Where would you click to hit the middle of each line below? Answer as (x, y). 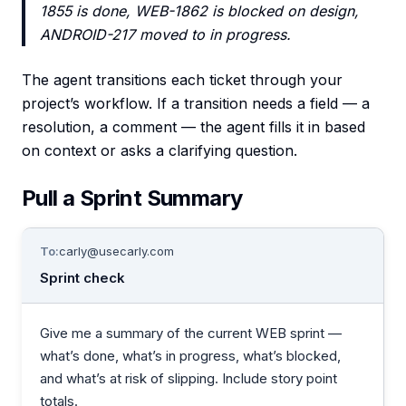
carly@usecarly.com (116, 251)
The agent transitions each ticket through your (182, 80)
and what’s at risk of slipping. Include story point (188, 378)
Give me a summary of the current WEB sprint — (191, 333)
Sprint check (82, 278)
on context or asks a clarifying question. (159, 150)
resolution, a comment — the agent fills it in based (193, 127)
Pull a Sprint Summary (132, 198)
